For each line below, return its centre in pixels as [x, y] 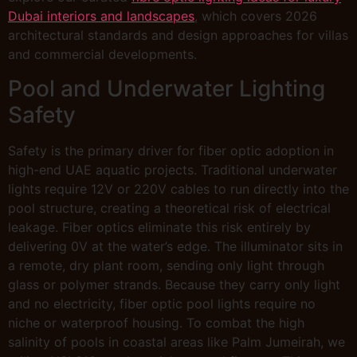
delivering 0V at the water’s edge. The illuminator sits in [175, 246]
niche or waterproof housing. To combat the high [156, 322]
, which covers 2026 [256, 16]
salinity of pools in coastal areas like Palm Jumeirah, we [177, 341]
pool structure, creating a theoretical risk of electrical [169, 208]
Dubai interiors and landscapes [101, 16]
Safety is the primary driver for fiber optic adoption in [171, 150]
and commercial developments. [102, 55]
